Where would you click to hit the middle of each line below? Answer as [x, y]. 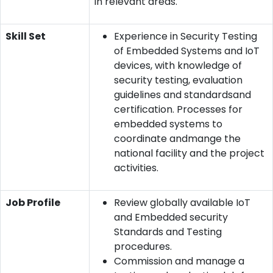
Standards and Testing [168, 232]
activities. [136, 168]
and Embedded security [171, 217]
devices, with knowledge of [178, 65]
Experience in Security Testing [186, 36]
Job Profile [33, 202]
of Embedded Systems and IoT [187, 51]
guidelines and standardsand [183, 94]
